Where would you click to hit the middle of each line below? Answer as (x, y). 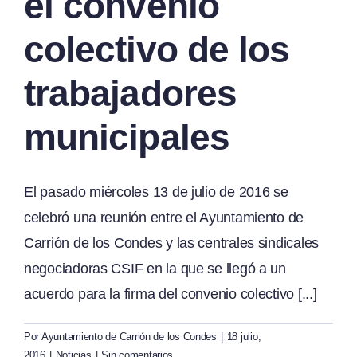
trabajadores (130, 93)
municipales (127, 137)
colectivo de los (157, 49)
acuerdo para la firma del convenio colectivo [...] (171, 294)
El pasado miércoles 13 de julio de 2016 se (156, 192)
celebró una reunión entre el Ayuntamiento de (164, 217)
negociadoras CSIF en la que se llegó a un (155, 268)
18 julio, (244, 336)
